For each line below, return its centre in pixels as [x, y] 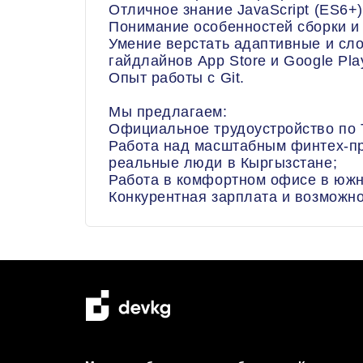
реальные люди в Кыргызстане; [223, 163]
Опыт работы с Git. [177, 78]
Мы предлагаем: [168, 112]
